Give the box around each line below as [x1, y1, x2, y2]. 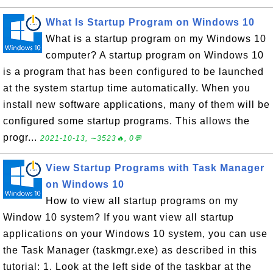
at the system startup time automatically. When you [3, 83, 250, 93]
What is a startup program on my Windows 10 [46, 34, 266, 44]
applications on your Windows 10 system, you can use [3, 229, 268, 239]
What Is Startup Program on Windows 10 [46, 17, 255, 27]
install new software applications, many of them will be [3, 99, 270, 110]
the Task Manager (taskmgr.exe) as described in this [3, 245, 257, 255]
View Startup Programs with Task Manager [46, 163, 264, 173]
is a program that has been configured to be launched [3, 66, 264, 77]
